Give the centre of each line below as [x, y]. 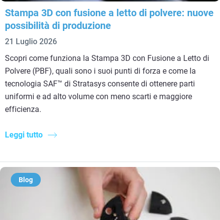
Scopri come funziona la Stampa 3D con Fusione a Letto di [107, 58]
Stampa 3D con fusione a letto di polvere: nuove [109, 13]
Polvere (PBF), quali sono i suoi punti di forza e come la [100, 71]
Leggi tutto [24, 135]
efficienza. [23, 109]
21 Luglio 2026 [31, 41]
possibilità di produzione [58, 25]
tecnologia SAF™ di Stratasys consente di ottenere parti [100, 83]
